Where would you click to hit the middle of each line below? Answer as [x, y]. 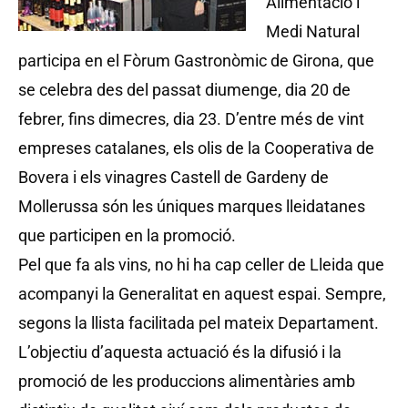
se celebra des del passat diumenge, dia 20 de [184, 90]
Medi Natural [313, 31]
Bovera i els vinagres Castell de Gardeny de [173, 177]
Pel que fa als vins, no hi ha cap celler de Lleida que [201, 265]
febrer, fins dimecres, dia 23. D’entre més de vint [191, 119]
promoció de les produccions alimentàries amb [187, 381]
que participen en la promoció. [127, 235]
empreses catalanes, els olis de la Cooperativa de [196, 148]
